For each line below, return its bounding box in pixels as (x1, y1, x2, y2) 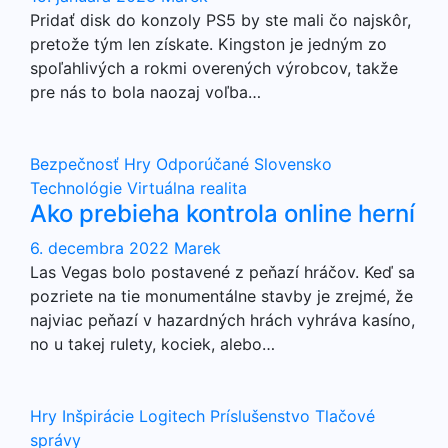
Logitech (139, 406, 210, 426)
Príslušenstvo (210, 406, 315, 426)
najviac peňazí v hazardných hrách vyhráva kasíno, (30, 310, 415, 330)
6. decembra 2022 (30, 238, 174, 258)
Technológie (30, 178, 127, 198)
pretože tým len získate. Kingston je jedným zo (30, 34, 387, 54)
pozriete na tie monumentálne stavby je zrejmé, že (30, 286, 413, 306)
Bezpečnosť (30, 154, 124, 174)
